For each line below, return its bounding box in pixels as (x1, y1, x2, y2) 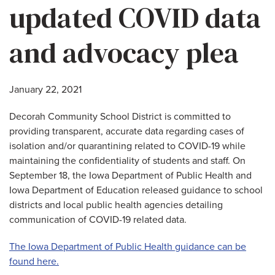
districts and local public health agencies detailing (9, 198, 223, 211)
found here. (9, 255, 59, 268)
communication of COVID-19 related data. (9, 213, 187, 226)
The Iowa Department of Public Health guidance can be (9, 240, 246, 253)
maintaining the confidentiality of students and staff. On (9, 154, 246, 167)
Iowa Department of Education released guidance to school (9, 184, 263, 196)
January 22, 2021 (9, 83, 82, 96)
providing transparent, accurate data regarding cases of (9, 125, 244, 137)
